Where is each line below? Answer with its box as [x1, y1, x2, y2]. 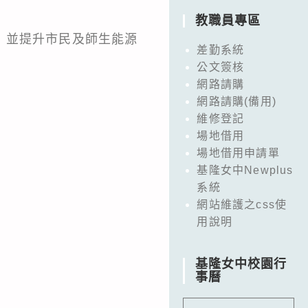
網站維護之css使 [197, 198, 287, 210]
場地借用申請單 [197, 146, 280, 159]
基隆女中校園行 [195, 256, 287, 271]
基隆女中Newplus [197, 164, 294, 176]
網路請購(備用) [197, 95, 276, 107]
